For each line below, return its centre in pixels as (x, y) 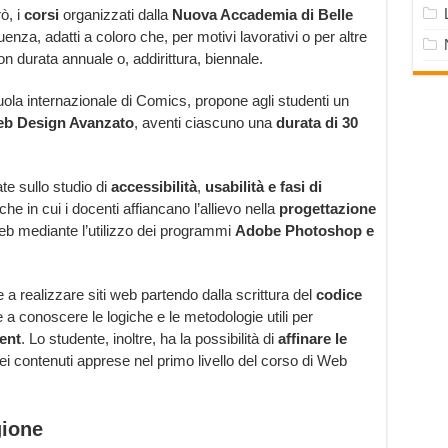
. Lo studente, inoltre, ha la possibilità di (149, 339)
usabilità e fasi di (263, 187)
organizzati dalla (115, 15)
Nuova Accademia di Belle (262, 15)
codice (336, 295)
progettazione (327, 209)
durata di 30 (316, 123)
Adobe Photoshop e (304, 231)
